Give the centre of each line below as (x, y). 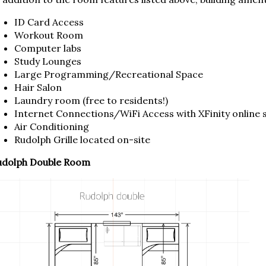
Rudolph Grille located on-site (82, 139)
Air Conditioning (53, 126)
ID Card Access (49, 22)
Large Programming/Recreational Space (108, 74)
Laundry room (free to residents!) (91, 100)
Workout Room (48, 35)
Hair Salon (38, 87)
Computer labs (47, 48)
